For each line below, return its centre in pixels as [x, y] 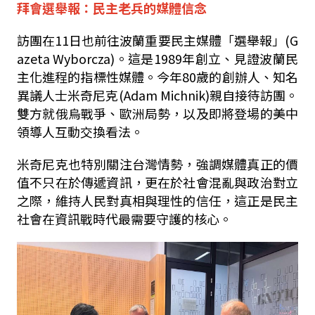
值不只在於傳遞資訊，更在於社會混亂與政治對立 [157, 182]
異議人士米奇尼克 [67, 95]
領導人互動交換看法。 [80, 132]
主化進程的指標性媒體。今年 [99, 77]
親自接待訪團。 [254, 95]
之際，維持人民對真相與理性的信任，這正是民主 [157, 201]
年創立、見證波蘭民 [240, 59]
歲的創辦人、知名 [247, 77]
